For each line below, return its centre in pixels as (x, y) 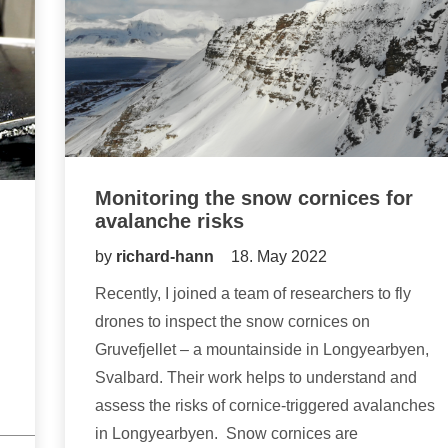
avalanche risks (169, 221)
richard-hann (167, 257)
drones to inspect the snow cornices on (232, 322)
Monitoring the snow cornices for (254, 198)
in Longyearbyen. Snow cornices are (226, 434)
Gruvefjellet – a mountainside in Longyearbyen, (262, 350)
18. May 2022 (279, 257)
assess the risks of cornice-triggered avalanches (265, 406)
